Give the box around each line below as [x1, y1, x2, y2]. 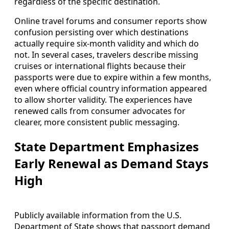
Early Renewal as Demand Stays [14, 154, 209, 172]
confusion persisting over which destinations [14, 26, 189, 38]
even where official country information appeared [14, 82, 207, 94]
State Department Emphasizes [14, 138, 199, 155]
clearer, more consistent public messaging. [14, 116, 179, 128]
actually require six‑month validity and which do [14, 37, 199, 49]
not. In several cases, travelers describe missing [14, 49, 198, 60]
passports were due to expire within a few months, [14, 71, 211, 83]
